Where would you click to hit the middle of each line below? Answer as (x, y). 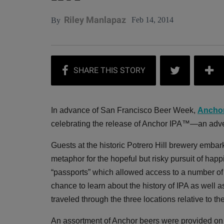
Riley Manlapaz (95, 20)
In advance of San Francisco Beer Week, (124, 110)
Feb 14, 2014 (152, 20)
